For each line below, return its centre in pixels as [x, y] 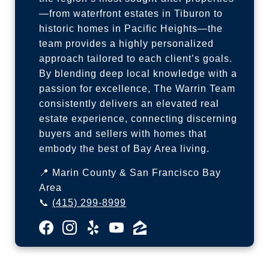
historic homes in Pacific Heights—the [131, 28]
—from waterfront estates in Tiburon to [131, 13]
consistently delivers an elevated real [129, 103]
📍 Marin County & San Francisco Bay [130, 172]
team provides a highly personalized [126, 43]
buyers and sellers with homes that [123, 133]
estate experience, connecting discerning [138, 118]
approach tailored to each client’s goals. [136, 58]
